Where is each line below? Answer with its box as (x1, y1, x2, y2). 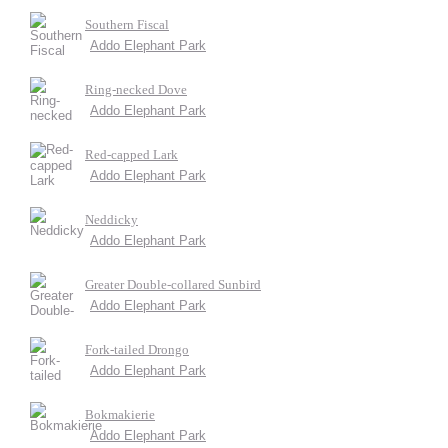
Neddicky (85, 212, 138, 227)
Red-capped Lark (85, 147, 178, 162)
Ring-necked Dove (85, 82, 187, 97)
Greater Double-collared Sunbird (85, 277, 261, 292)
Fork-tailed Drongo (85, 342, 189, 357)
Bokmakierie (85, 407, 155, 422)
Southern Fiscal (85, 17, 169, 32)
